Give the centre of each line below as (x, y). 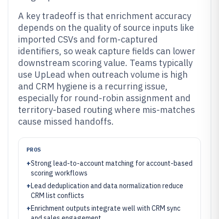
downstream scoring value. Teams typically (105, 63)
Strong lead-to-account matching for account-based (112, 163)
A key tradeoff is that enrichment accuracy (105, 16)
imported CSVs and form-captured (88, 39)
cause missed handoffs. (66, 121)
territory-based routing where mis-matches (107, 110)
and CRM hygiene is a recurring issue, (93, 86)
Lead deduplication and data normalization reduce (107, 186)
